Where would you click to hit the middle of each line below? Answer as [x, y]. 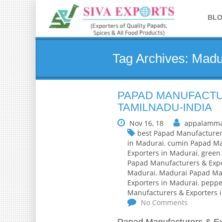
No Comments [163, 202]
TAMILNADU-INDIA [165, 107]
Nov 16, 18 [146, 123]
